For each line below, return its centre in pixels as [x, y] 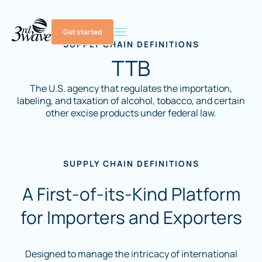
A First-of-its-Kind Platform [131, 194]
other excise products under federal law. [131, 113]
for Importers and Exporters [131, 217]
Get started [82, 32]
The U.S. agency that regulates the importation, [131, 88]
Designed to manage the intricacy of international [131, 254]
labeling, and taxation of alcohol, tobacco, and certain [131, 101]
